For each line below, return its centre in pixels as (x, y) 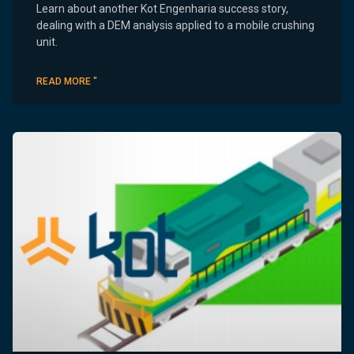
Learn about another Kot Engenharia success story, (162, 8)
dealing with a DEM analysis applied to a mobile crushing (175, 25)
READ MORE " (67, 81)
